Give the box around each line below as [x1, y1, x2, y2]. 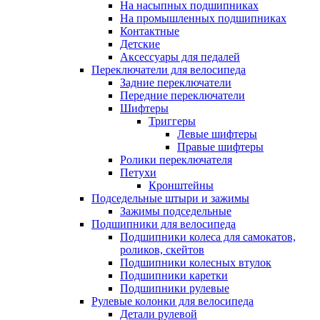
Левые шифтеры [177, 127, 257, 140]
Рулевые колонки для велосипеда [91, 294, 254, 307]
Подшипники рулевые [120, 281, 229, 294]
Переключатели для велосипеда [91, 63, 246, 76]
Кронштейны [149, 179, 214, 191]
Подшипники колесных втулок [120, 256, 271, 269]
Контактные [120, 24, 179, 37]
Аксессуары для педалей [120, 50, 240, 63]
